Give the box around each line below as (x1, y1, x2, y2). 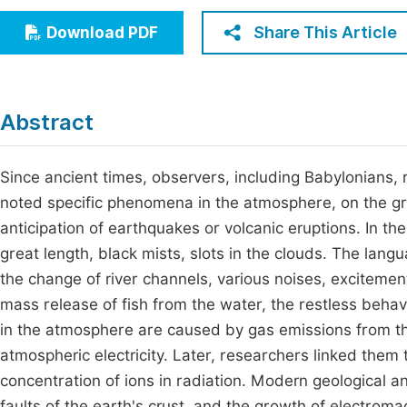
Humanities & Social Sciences (26, 43, 233, 60)
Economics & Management (26, 9, 214, 26)
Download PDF (46, 24, 158, 42)
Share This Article (253, 23, 397, 42)
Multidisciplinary (26, 76, 144, 94)
